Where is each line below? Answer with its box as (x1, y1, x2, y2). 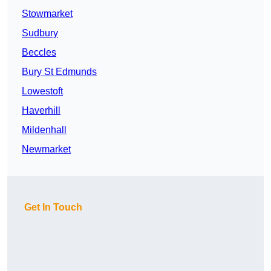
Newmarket (22, 144, 71, 155)
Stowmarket (22, 8, 73, 19)
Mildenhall (22, 125, 67, 135)
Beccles (22, 47, 56, 58)
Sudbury (22, 28, 58, 39)
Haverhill (22, 105, 60, 116)
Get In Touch (24, 202, 82, 213)
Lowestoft (22, 86, 63, 97)
